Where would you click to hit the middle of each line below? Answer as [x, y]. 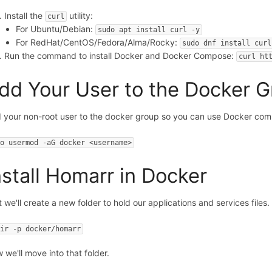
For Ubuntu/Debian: [56, 29]
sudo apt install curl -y [149, 29]
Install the [25, 15]
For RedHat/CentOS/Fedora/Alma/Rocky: [98, 42]
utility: [80, 15]
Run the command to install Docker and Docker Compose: [121, 55]
